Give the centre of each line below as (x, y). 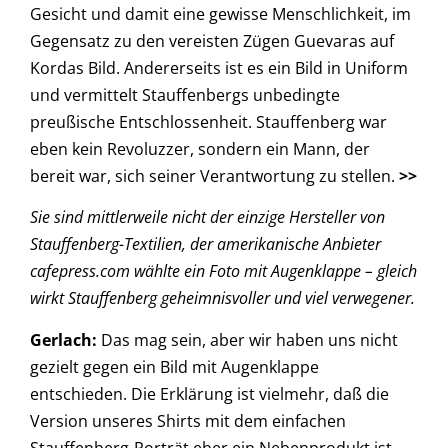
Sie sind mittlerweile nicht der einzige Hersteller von (207, 217)
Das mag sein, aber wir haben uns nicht (247, 339)
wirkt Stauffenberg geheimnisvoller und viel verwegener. (222, 298)
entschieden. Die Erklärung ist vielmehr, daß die (209, 393)
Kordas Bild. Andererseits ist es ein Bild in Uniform (219, 67)
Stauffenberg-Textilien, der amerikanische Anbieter (205, 244)
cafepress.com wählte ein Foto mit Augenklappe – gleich (223, 271)
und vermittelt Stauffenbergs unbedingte (187, 94)
